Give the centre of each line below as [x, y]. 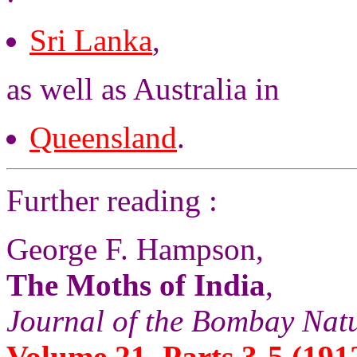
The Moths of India [136, 285]
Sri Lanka [91, 40]
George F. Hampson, [135, 249]
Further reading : [112, 200]
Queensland [103, 137]
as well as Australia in [143, 89]
